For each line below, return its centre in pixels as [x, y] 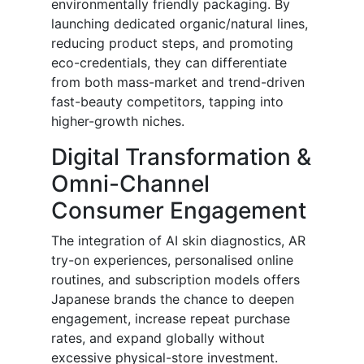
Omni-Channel [130, 184]
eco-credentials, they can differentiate [169, 63]
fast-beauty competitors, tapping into [167, 102]
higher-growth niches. [118, 121]
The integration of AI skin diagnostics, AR [178, 241]
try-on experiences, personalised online [172, 260]
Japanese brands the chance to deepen [173, 299]
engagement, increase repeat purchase [171, 319]
